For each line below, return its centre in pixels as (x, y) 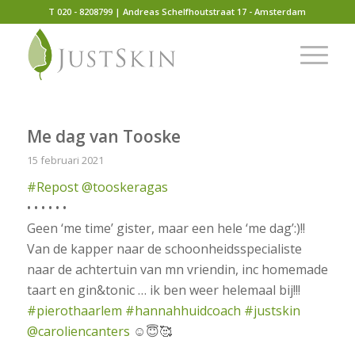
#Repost (52, 187)
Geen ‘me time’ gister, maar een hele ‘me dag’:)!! (166, 228)
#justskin (272, 311)
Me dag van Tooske (103, 136)
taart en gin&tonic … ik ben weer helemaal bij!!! (163, 290)
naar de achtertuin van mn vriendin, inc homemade (177, 269)
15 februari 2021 (65, 160)
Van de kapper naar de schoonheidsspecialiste (164, 249)
